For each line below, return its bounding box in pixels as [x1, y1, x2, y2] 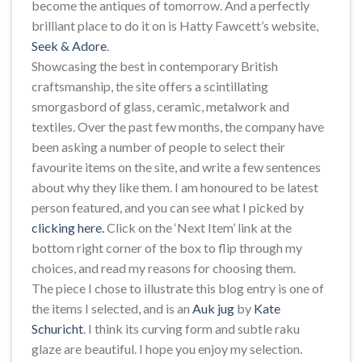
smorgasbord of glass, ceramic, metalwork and [32, 98, 289, 114]
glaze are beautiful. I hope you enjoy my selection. [32, 340, 302, 356]
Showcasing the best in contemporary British [32, 57, 278, 74]
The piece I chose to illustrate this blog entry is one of [32, 280, 324, 296]
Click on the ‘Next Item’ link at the [104, 219, 292, 235]
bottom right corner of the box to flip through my [32, 239, 302, 255]
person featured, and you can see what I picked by [32, 199, 304, 215]
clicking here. [32, 219, 104, 235]
